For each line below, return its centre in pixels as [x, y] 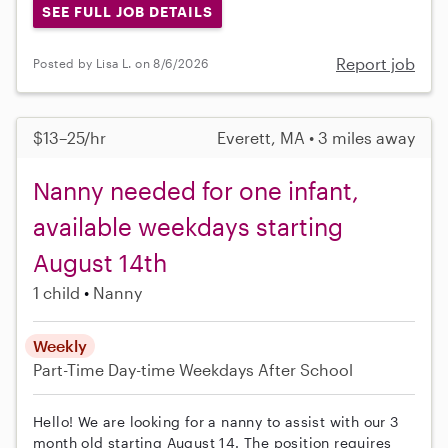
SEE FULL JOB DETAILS [127, 12]
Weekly [60, 345]
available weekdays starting [188, 226]
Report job [375, 63]
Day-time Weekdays [181, 369]
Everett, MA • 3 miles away [316, 137]
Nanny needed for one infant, [196, 190]
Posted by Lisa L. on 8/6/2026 [121, 63]
